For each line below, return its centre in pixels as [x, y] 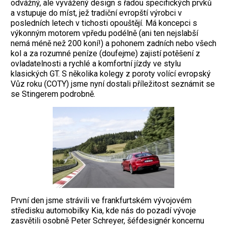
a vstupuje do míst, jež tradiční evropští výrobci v [96, 13]
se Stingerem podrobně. [53, 94]
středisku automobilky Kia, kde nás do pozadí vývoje [103, 210]
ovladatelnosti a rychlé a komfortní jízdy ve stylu [96, 63]
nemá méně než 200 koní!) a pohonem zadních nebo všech [113, 43]
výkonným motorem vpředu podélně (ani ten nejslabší [104, 33]
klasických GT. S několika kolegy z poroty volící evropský [111, 73]
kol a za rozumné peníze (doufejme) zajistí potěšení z [105, 53]
